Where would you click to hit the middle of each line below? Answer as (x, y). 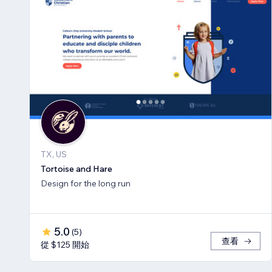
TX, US (54, 155)
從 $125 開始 (65, 245)
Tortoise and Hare (76, 169)
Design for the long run (86, 184)
